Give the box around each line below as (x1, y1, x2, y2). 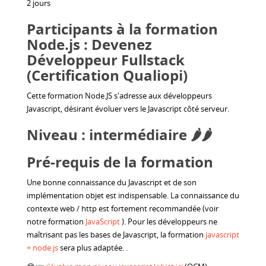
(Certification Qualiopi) (27, 65, 188, 85)
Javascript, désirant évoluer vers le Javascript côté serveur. (27, 103, 229, 114)
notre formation (27, 216, 85, 227)
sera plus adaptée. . (58, 242, 128, 253)
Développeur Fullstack (27, 49, 185, 69)
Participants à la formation (27, 18, 218, 39)
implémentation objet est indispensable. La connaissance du (27, 189, 239, 201)
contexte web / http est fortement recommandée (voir (27, 202, 218, 214)
